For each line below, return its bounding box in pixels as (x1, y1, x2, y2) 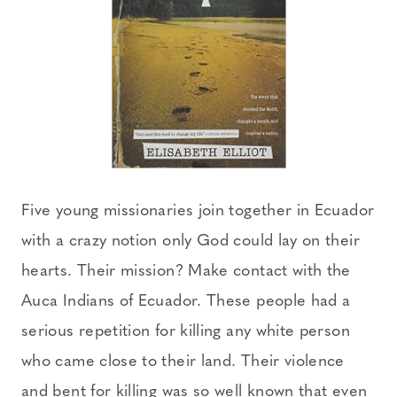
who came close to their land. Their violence (21, 353, 345, 370)
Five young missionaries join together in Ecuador (21, 202, 375, 220)
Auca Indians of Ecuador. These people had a (21, 292, 351, 310)
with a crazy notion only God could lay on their (21, 232, 360, 250)
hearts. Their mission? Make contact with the (21, 262, 351, 280)
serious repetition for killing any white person (21, 323, 350, 340)
